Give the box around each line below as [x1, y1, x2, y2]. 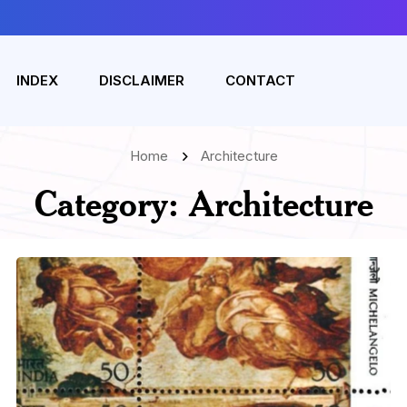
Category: [34, 181, 189, 225]
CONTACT [225, 72, 295, 89]
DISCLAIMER [99, 72, 184, 89]
